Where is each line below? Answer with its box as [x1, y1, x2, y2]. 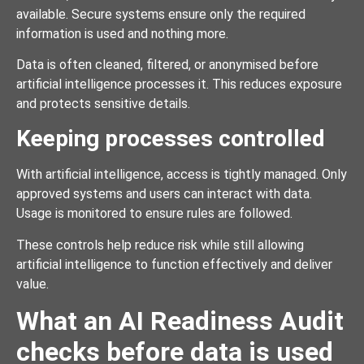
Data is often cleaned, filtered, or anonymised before [16, 56, 318, 72]
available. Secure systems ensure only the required [16, 6, 305, 22]
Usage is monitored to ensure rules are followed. [16, 206, 292, 222]
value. [16, 275, 49, 292]
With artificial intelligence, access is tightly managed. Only [16, 167, 347, 183]
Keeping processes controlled [16, 125, 325, 153]
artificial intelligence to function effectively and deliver [16, 256, 332, 272]
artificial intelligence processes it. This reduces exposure [16, 76, 342, 92]
